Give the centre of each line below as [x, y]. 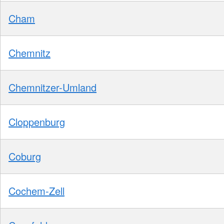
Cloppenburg [37, 121]
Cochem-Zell [36, 190]
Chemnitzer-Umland [52, 87]
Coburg [25, 156]
